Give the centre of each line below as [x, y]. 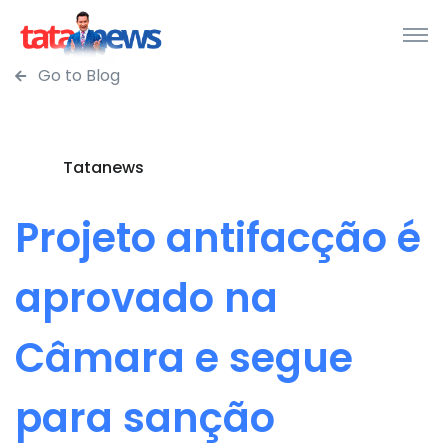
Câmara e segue [184, 358]
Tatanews [103, 167]
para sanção [145, 418]
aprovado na [146, 298]
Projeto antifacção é [218, 238]
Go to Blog [77, 75]
